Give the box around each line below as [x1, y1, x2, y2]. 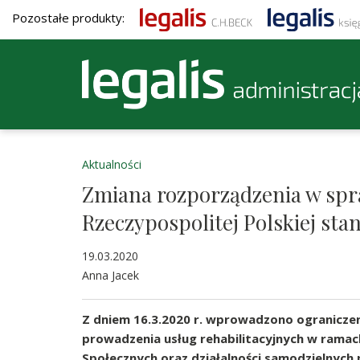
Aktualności [82, 157, 141, 172]
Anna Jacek [82, 268, 139, 283]
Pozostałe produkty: [12, 10, 128, 27]
